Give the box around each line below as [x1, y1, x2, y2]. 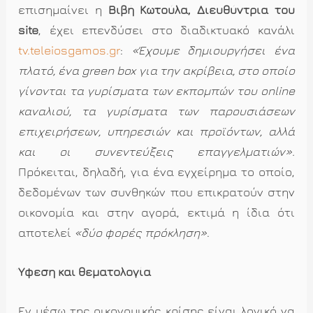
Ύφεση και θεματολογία [18, 265, 152, 279]
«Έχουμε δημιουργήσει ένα [131, 43, 295, 57]
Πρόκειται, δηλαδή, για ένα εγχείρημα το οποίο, [18, 164, 295, 179]
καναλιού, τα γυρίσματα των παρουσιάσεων [18, 103, 295, 118]
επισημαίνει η [18, 2, 108, 17]
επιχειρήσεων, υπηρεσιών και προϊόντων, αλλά [18, 124, 295, 138]
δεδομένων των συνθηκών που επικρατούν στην [18, 184, 295, 199]
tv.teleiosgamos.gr [18, 43, 121, 57]
